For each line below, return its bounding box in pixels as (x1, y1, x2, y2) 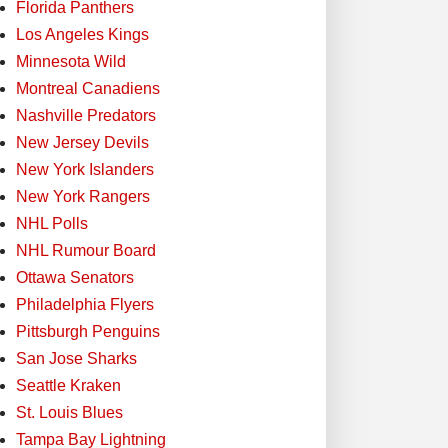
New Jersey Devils (16, 133, 149, 151)
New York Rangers (16, 187, 150, 205)
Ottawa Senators (16, 268, 134, 286)
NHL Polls (16, 214, 88, 232)
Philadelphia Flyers (16, 295, 154, 313)
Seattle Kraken (16, 376, 121, 394)
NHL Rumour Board (16, 241, 156, 259)
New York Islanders (16, 160, 154, 178)
